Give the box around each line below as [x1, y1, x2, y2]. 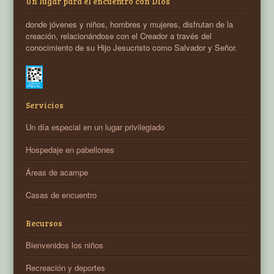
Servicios [26, 100, 64, 111]
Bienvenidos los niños [26, 239, 104, 251]
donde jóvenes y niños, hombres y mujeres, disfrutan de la [26, 18, 234, 30]
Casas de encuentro [26, 189, 97, 201]
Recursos [26, 218, 63, 229]
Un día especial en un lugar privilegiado [26, 121, 165, 133]
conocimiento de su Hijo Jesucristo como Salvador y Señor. [26, 41, 238, 53]
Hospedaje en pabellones [26, 144, 115, 156]
